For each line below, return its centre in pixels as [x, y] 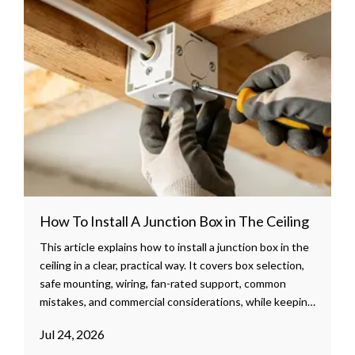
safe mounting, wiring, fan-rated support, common [163, 283]
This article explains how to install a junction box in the [174, 246]
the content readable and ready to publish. [145, 319]
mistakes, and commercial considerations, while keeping [177, 301]
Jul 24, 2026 [72, 334]
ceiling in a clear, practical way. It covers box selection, [172, 265]
